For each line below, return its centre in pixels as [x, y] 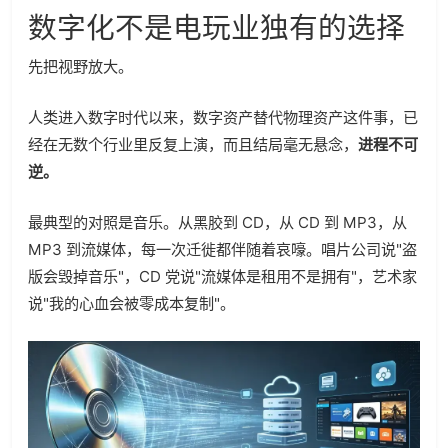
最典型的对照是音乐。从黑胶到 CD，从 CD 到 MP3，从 [217, 222]
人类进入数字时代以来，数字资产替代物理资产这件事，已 [223, 117]
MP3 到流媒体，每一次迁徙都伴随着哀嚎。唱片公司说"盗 [222, 249]
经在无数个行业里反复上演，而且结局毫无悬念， [193, 144]
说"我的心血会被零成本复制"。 [131, 303]
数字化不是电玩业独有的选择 [216, 27]
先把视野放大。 [80, 66]
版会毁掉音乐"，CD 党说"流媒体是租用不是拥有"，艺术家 [222, 276]
